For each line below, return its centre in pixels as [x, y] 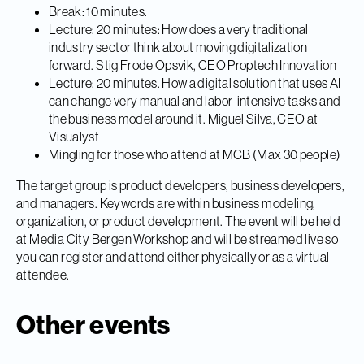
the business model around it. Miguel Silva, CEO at [184, 119]
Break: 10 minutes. [98, 12]
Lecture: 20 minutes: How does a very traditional [179, 30]
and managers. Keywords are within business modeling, [166, 204]
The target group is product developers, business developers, [180, 186]
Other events [93, 325]
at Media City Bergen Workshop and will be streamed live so [178, 239]
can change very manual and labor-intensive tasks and [195, 101]
